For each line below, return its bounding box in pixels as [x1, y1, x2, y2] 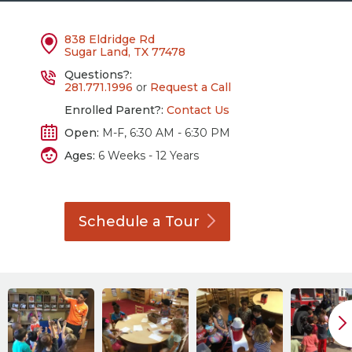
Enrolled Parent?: [64, 103, 164, 117]
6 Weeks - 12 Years [95, 148, 200, 163]
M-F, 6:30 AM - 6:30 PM [99, 126, 231, 140]
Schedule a [79, 213, 166, 230]
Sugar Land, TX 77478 [64, 45, 186, 59]
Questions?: [64, 68, 133, 82]
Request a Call [150, 80, 232, 94]
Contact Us [167, 103, 230, 117]
